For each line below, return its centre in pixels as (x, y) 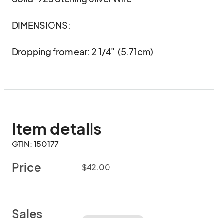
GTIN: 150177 (35, 144)
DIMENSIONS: (41, 25)
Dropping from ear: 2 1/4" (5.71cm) (82, 51)
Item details (56, 128)
